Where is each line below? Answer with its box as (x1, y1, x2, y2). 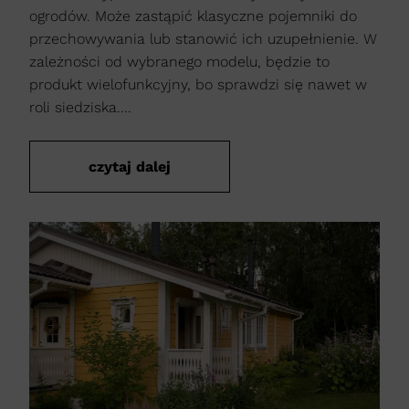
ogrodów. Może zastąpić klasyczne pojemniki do (29, 7, 357, 26)
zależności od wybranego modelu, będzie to (29, 53, 330, 71)
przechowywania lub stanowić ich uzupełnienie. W (29, 30, 377, 48)
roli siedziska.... (29, 99, 131, 117)
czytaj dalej (89, 158, 171, 176)
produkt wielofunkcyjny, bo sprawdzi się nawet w (29, 76, 367, 94)
